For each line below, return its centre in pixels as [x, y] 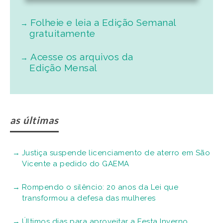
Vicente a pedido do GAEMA [76, 164]
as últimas [34, 120]
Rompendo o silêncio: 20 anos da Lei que [100, 187]
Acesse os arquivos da [82, 57]
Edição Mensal [63, 68]
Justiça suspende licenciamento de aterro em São [116, 153]
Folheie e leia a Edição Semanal [103, 23]
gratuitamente [62, 34]
